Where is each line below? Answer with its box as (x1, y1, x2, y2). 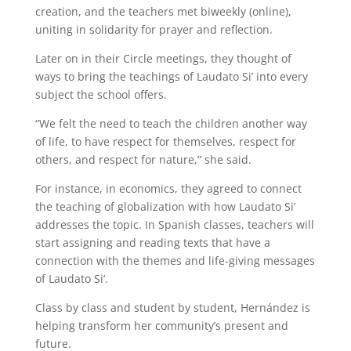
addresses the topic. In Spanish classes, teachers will (34, 217, 314, 233)
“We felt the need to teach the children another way (34, 116, 307, 132)
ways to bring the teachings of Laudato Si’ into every (34, 69, 308, 85)
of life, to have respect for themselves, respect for (34, 134, 296, 150)
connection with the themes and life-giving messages (34, 253, 315, 269)
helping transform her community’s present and (34, 318, 288, 334)
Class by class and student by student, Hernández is (34, 300, 310, 316)
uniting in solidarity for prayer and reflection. (34, 22, 273, 38)
